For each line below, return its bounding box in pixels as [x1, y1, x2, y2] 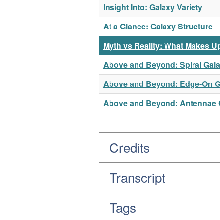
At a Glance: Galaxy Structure [103, 20, 213, 32]
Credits [110, 137, 150, 156]
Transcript [110, 167, 165, 186]
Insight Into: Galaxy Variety [103, 1, 202, 13]
